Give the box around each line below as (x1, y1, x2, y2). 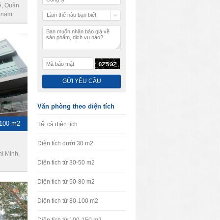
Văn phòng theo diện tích (37, 103, 114, 110)
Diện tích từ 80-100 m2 (37, 197, 98, 204)
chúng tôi (47, 21, 68, 27)
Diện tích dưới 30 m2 (37, 140, 93, 147)
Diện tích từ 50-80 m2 (37, 178, 95, 185)
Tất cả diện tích (37, 121, 78, 128)
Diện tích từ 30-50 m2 (37, 159, 95, 166)
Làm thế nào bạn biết (47, 12, 96, 18)
